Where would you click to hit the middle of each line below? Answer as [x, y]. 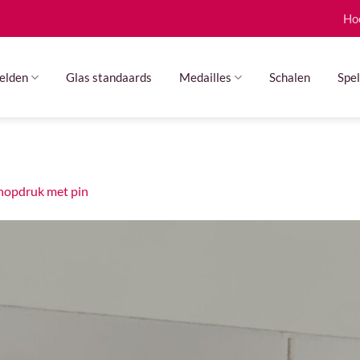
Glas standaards [109, 77]
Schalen [290, 77]
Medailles [205, 77]
